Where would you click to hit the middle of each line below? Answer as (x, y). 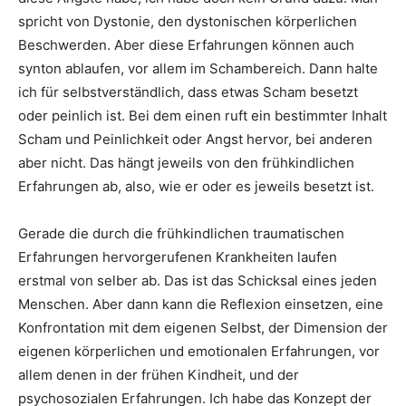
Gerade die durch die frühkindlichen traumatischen (181, 233)
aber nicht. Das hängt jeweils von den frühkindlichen (186, 162)
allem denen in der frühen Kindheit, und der (159, 374)
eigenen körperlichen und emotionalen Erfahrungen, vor (199, 351)
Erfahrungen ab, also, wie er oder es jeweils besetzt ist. (196, 186)
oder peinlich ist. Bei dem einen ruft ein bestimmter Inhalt (203, 115)
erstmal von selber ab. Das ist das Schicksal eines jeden (198, 280)
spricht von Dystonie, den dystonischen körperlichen (188, 21)
